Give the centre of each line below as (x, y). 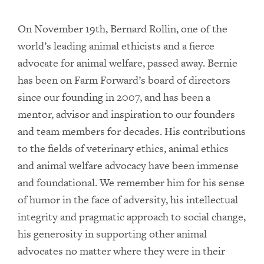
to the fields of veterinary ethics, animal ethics (123, 148)
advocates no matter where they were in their (121, 251)
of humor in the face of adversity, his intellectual (128, 199)
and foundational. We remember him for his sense (131, 182)
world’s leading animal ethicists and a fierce (116, 46)
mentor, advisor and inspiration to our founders (126, 114)
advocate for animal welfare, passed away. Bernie (128, 63)
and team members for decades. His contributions (132, 131)
